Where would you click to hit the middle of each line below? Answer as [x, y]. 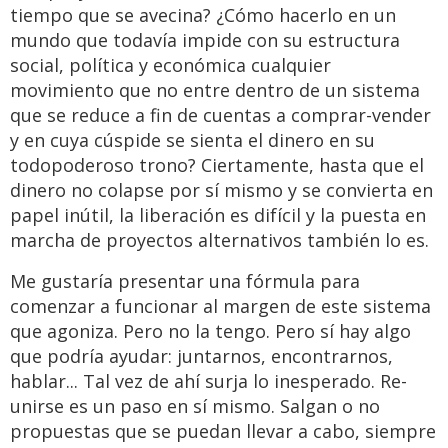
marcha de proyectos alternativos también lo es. [219, 240]
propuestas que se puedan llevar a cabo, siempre [223, 431]
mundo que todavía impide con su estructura [205, 40]
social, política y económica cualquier [170, 65]
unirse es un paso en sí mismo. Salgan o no [195, 406]
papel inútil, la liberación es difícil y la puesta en [218, 215]
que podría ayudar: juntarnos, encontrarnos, [201, 356]
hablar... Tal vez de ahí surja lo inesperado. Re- [208, 381]
